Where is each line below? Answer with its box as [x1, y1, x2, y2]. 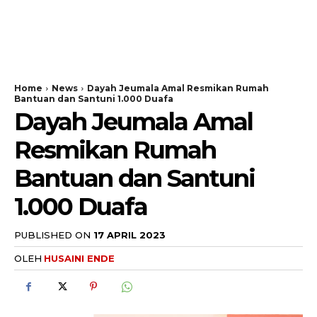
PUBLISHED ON [14, 229, 91, 241]
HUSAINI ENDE [44, 252, 115, 264]
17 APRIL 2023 [93, 229, 166, 241]
